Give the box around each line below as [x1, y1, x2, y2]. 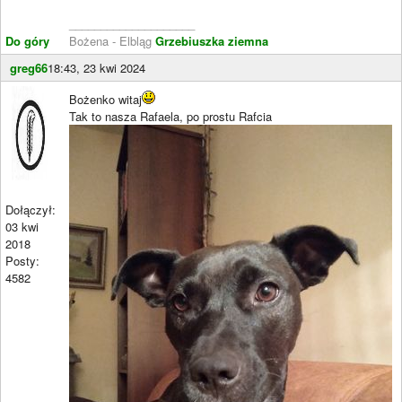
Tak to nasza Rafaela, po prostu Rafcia [69, 107, 272, 125]
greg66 [10, 58, 48, 76]
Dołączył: [5, 200, 56, 218]
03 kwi [5, 217, 39, 235]
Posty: [5, 251, 39, 269]
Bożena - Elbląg [69, 31, 155, 49]
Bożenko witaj [69, 90, 142, 108]
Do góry [5, 31, 49, 49]
